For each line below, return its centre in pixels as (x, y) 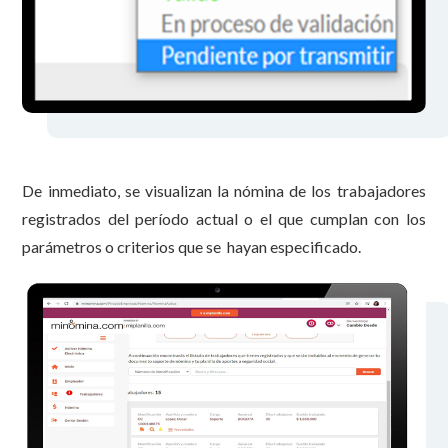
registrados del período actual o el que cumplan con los (224, 219)
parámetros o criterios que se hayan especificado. (192, 247)
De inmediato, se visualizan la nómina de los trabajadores (224, 191)
